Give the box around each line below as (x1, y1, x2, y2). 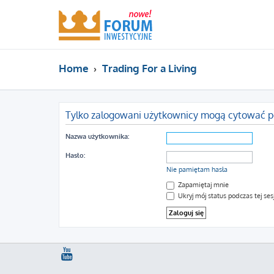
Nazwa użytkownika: (65, 132, 129, 141)
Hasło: (65, 151, 85, 160)
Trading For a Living (102, 62, 197, 75)
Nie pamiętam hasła (166, 165, 228, 174)
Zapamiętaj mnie (176, 180, 229, 189)
